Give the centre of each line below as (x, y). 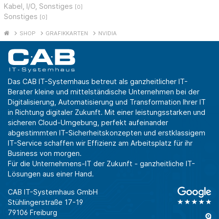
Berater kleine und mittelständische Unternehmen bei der (104, 91)
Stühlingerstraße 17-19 (45, 202)
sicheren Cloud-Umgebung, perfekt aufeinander (88, 122)
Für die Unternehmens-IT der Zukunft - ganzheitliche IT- (101, 163)
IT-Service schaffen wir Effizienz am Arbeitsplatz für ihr (100, 143)
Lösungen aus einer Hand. (51, 174)
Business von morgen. (45, 153)
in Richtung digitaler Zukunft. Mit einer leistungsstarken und (107, 112)
